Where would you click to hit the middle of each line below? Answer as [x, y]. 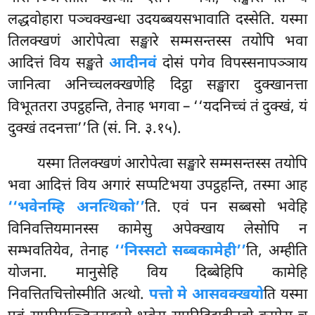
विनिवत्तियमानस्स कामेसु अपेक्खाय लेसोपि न [157, 230]
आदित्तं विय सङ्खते [58, 64]
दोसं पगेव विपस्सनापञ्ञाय [232, 64]
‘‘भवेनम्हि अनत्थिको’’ [76, 208]
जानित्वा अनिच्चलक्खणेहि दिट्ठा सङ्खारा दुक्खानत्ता [157, 86]
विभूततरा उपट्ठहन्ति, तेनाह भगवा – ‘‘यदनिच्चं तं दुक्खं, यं [157, 108]
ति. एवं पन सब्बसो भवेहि [226, 208]
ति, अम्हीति [277, 252]
